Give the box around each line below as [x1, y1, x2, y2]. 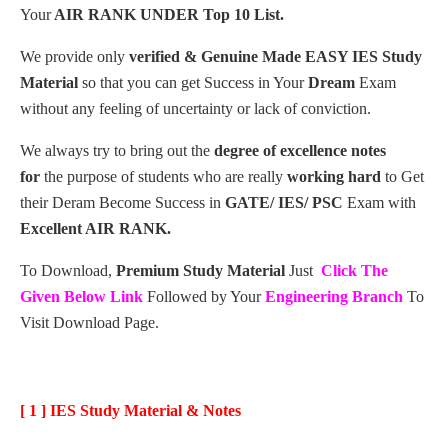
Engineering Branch [265, 287, 403, 305]
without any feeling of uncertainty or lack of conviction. [20, 99, 371, 117]
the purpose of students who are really [40, 167, 287, 185]
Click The [321, 261, 388, 279]
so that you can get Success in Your [78, 73, 308, 91]
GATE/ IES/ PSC [225, 193, 343, 211]
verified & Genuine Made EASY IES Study [129, 47, 422, 65]
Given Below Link [20, 287, 143, 305]
